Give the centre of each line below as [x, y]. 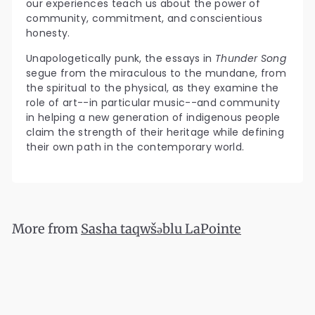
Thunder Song [251, 59]
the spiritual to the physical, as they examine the [153, 88]
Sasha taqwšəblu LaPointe [161, 229]
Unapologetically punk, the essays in [121, 59]
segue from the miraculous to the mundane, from [156, 73]
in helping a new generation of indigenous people [153, 118]
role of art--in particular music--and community [153, 103]
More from [46, 229]
